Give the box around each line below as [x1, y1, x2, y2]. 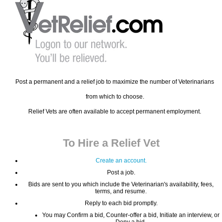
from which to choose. [85, 93, 144, 100]
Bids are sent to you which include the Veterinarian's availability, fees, [28, 180, 214, 188]
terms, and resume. [95, 187, 147, 195]
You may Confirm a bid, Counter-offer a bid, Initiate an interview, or [42, 211, 220, 219]
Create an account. [95, 157, 147, 164]
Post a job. [107, 168, 135, 176]
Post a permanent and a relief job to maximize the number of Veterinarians [15, 78, 214, 85]
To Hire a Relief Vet [62, 136, 160, 149]
